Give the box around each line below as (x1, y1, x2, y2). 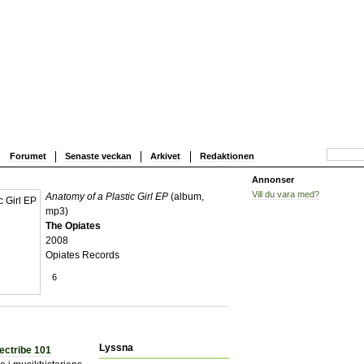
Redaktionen (199, 150, 254, 161)
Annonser (252, 174, 294, 184)
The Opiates (45, 219, 102, 232)
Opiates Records (45, 249, 120, 261)
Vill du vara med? (252, 188, 319, 199)
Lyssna (99, 341, 133, 353)
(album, (168, 190, 205, 202)
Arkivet (150, 150, 181, 161)
